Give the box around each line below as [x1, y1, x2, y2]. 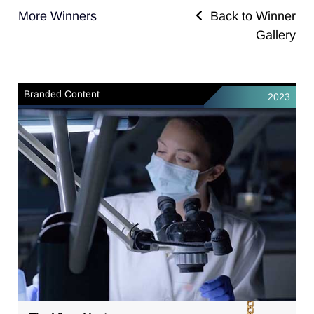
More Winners [18, 8, 97, 23]
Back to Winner [203, 8, 296, 23]
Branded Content [24, 88, 100, 100]
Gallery [255, 27, 296, 42]
